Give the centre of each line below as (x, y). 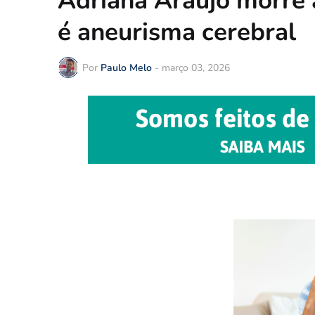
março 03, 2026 (196, 67)
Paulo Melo (126, 67)
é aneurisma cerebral (177, 32)
